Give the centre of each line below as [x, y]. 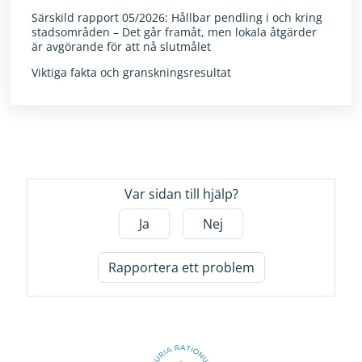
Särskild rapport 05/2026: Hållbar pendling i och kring [177, 17]
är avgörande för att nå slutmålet [121, 46]
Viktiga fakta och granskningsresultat [131, 72]
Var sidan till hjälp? [181, 194]
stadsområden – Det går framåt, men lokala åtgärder [174, 32]
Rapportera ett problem [181, 267]
